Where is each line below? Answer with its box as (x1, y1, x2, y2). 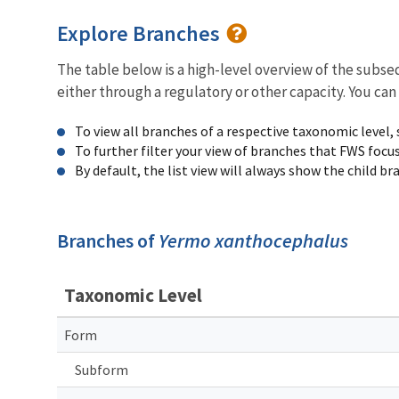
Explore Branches (57, 19, 224, 47)
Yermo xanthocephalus (159, 227, 348, 253)
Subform (75, 360, 128, 379)
